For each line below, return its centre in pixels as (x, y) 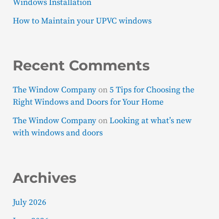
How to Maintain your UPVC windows (82, 21)
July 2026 (30, 202)
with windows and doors (58, 133)
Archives (45, 177)
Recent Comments (81, 66)
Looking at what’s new (151, 121)
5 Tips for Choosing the (152, 90)
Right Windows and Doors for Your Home (88, 102)
